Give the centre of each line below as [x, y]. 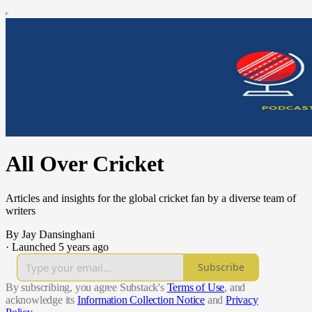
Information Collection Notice [141, 299]
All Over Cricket [85, 164]
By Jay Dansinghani [50, 234]
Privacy [242, 299]
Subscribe [221, 267]
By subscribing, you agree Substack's [85, 287]
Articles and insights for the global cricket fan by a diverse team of [151, 198]
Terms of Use [196, 287]
